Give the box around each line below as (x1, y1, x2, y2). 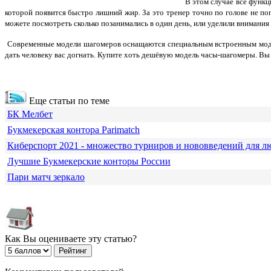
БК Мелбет (7, 109, 53, 120)
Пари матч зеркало (7, 172, 85, 183)
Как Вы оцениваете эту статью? (5, 233, 137, 244)
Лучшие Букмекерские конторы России (7, 156, 171, 167)
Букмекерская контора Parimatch (7, 125, 140, 135)
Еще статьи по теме (27, 96, 109, 106)
